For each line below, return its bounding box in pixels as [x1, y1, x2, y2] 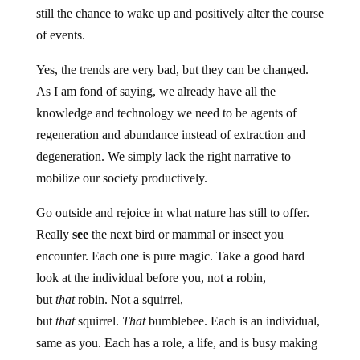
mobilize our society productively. [35, 171, 207, 186]
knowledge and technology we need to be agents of [35, 106, 297, 121]
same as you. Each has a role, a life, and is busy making [35, 336, 317, 350]
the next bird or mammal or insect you [88, 227, 284, 242]
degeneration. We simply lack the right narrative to [35, 149, 291, 164]
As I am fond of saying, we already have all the [35, 84, 276, 99]
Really [35, 227, 72, 242]
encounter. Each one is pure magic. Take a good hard [35, 249, 305, 264]
